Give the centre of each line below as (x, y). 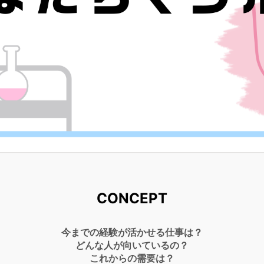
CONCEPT (132, 198)
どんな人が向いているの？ (132, 245)
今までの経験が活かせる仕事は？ (132, 232)
